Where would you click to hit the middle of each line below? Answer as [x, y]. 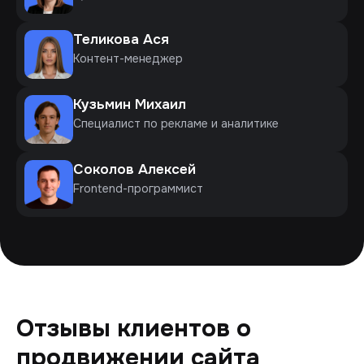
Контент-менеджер [128, 58]
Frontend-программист [138, 188]
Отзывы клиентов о [134, 328]
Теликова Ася [121, 39]
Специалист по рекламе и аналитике [176, 123]
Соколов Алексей [134, 169]
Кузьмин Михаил [130, 104]
